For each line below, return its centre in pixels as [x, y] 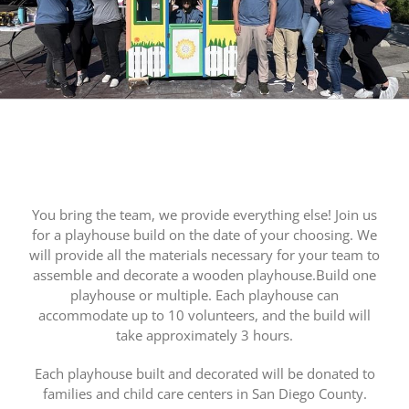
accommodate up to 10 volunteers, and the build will [204, 315]
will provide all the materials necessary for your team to [204, 254]
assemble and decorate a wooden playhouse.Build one [204, 274]
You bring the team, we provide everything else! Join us [204, 214]
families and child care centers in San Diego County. [204, 393]
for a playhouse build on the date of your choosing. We [204, 234]
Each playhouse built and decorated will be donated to [204, 373]
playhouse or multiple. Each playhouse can [204, 294]
